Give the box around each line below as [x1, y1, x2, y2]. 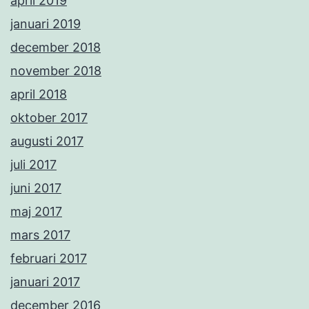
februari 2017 [10, 251, 87, 266]
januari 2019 [10, 17, 81, 32]
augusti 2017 [10, 134, 83, 149]
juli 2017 [10, 157, 57, 172]
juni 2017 [10, 181, 61, 196]
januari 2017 [10, 275, 80, 290]
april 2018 [10, 87, 67, 102]
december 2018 [10, 40, 101, 55]
